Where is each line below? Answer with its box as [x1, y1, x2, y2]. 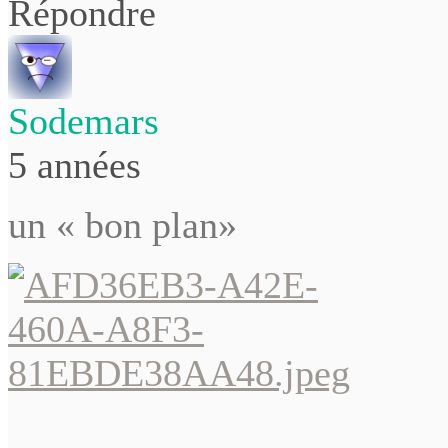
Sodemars [8, 99, 159, 142]
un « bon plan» [8, 203, 237, 246]
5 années [8, 143, 141, 186]
